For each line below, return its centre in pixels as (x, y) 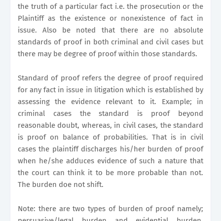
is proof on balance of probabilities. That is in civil (110, 137)
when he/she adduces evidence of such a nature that (110, 161)
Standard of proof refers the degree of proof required (110, 78)
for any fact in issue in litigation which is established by (110, 90)
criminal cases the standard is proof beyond (110, 114)
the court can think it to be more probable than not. (110, 173)
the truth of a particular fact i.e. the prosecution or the (110, 7)
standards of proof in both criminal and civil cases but (110, 42)
